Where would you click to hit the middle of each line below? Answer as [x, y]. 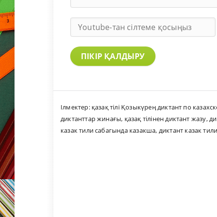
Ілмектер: [76, 107]
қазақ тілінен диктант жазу [165, 119]
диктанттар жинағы [91, 119]
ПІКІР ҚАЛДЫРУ [113, 56]
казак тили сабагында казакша [108, 131]
